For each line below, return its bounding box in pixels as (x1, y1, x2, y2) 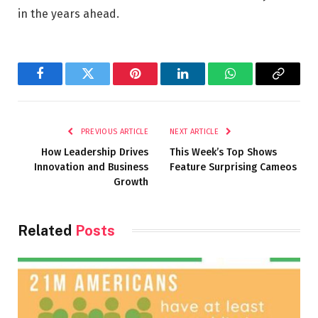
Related (18, 221, 75, 239)
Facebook (39, 77, 89, 91)
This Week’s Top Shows (170, 146, 277, 158)
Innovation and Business (34, 160, 148, 173)
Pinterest (134, 77, 179, 91)
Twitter (87, 77, 124, 91)
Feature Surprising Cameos (170, 160, 297, 173)
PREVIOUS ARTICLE (78, 126, 148, 136)
